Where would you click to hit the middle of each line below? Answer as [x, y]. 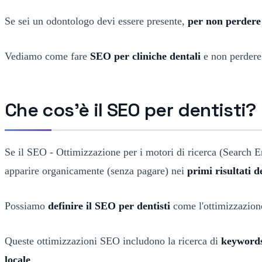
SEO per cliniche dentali [145, 56]
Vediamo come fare [47, 56]
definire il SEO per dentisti [109, 206]
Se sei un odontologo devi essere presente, [96, 21]
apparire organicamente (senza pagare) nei [96, 170]
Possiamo [26, 206]
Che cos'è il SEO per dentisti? [130, 110]
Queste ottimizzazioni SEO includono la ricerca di [113, 241]
